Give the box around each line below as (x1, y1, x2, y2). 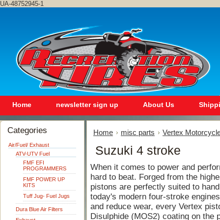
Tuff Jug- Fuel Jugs (23, 193, 70, 199)
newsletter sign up (56, 101, 118, 109)
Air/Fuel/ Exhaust (8, 142, 49, 148)
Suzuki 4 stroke (95, 143, 181, 157)
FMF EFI (23, 160, 44, 165)
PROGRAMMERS (23, 165, 66, 171)
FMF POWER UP (23, 176, 65, 182)
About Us (143, 101, 174, 109)
